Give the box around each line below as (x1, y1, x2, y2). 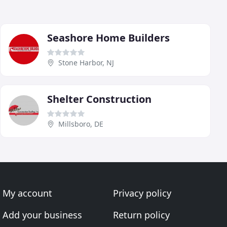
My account (3, 187, 53, 200)
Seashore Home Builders (47, 31, 170, 45)
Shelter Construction (47, 92, 152, 106)
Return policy (112, 209, 170, 221)
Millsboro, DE (58, 119, 103, 129)
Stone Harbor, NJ (58, 58, 114, 68)
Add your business (3, 209, 83, 221)
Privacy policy (112, 187, 171, 200)
